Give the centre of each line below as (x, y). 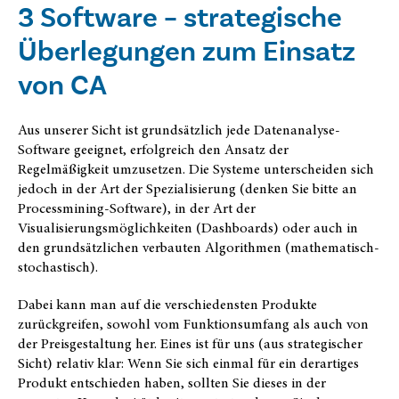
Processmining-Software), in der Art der (137, 208)
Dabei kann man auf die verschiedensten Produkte (167, 304)
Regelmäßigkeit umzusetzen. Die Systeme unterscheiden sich (196, 169)
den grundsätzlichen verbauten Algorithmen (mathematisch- (199, 247)
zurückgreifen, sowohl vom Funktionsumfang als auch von (193, 324)
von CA (62, 85)
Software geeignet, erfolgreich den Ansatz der (153, 149)
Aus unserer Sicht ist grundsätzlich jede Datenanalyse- (179, 130)
